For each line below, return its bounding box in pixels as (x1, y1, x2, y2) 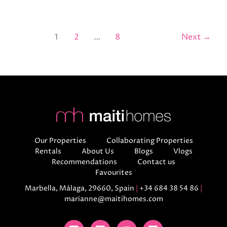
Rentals (34, 146, 61, 157)
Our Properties (34, 136, 86, 146)
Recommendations (52, 157, 117, 167)
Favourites (95, 168, 132, 178)
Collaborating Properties (106, 136, 193, 146)
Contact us (137, 157, 175, 167)
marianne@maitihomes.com (64, 194, 163, 204)
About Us (81, 146, 114, 157)
